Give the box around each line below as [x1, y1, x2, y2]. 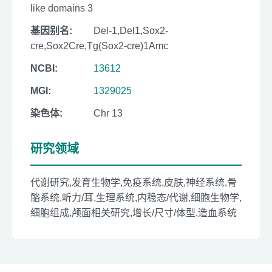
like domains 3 [30, 3, 93, 14]
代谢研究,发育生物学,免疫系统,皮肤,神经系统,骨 [30, 177, 237, 188]
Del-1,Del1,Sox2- [93, 25, 168, 36]
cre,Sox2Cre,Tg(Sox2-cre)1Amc [30, 41, 168, 52]
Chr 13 [93, 108, 123, 119]
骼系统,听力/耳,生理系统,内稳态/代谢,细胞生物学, [30, 192, 242, 203]
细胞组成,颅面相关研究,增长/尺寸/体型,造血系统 [30, 208, 237, 219]
